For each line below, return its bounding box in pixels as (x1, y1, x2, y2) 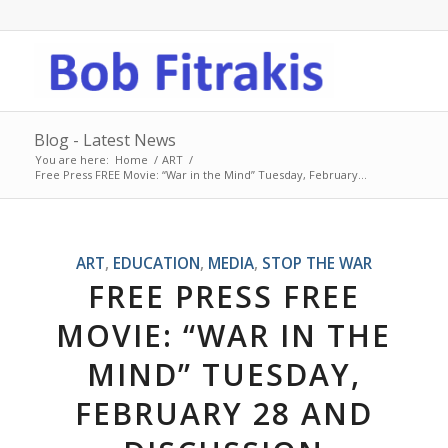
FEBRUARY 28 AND (74, 393, 373, 434)
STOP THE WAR (261, 253, 372, 273)
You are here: (34, 152, 109, 167)
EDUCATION (112, 253, 200, 273)
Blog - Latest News (33, 129, 176, 151)
